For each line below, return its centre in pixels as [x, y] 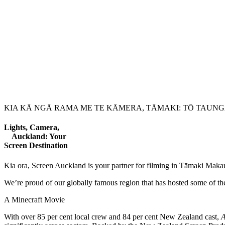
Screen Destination [36, 146]
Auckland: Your [36, 137]
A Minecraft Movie [34, 199]
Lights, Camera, [32, 128]
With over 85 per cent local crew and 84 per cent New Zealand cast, [113, 216]
